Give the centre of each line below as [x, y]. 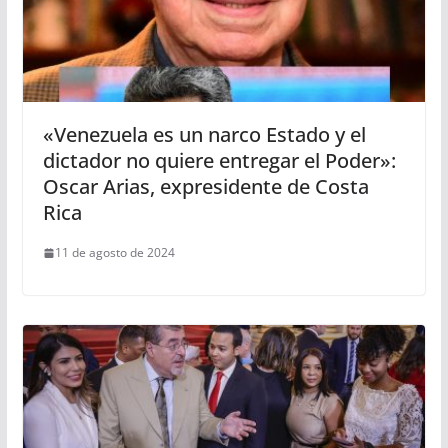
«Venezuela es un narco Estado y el [204, 135]
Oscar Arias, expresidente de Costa [205, 187]
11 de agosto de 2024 [114, 253]
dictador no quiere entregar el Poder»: [219, 161]
